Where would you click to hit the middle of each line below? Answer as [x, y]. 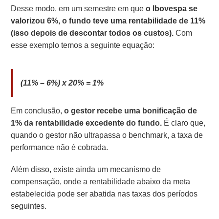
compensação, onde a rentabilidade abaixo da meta [101, 182]
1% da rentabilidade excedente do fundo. [87, 123]
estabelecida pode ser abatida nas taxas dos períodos [104, 194]
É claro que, [184, 123]
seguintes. [30, 206]
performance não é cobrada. [60, 148]
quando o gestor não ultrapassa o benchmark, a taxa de [107, 135]
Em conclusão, [38, 111]
